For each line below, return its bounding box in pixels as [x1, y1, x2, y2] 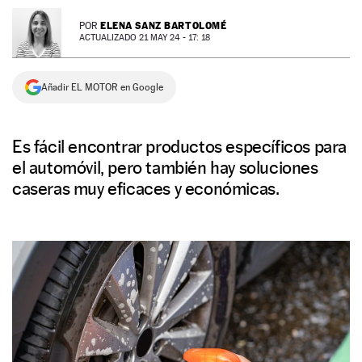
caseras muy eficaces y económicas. [12, 178, 280, 199]
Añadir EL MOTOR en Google [41, 82, 163, 93]
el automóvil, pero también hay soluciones [12, 157, 318, 178]
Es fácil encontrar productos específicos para [12, 136, 347, 157]
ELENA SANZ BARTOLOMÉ [100, 19, 227, 32]
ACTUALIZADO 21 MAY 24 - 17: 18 [79, 32, 210, 43]
